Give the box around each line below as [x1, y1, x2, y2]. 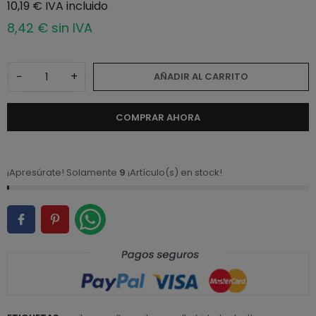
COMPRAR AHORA [116, 111, 200, 125]
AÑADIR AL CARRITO [154, 70, 248, 84]
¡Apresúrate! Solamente [7, 165, 119, 179]
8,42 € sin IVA [7, 19, 92, 37]
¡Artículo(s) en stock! [126, 165, 222, 179]
